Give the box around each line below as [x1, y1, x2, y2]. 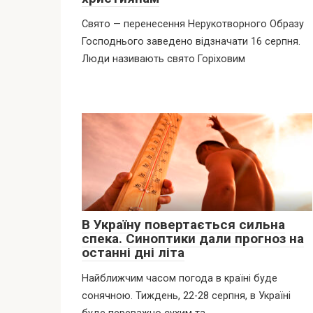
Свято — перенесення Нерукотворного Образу [82, 17, 304, 30]
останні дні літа [82, 244, 184, 261]
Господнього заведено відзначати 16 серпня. [82, 35, 300, 48]
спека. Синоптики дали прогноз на [82, 230, 304, 247]
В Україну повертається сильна [82, 216, 285, 233]
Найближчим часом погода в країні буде [82, 272, 277, 284]
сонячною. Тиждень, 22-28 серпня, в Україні [82, 289, 291, 302]
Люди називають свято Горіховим [82, 52, 245, 65]
